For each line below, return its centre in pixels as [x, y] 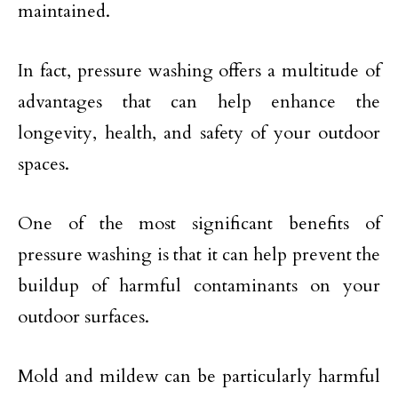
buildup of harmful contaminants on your [199, 286]
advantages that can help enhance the [199, 102]
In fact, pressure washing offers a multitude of [199, 71]
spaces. [44, 164]
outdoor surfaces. [84, 317]
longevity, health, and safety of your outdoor [199, 133]
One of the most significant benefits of [199, 223]
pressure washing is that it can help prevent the [199, 255]
